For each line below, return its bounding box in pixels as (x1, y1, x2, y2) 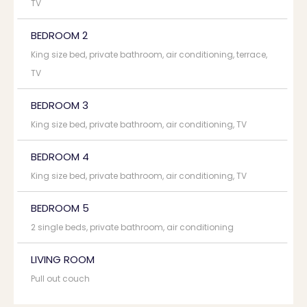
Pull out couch (31, 273, 90, 284)
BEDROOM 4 (31, 149, 89, 164)
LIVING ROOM (31, 252, 95, 267)
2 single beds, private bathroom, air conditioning (31, 221, 234, 233)
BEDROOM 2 (31, 28, 88, 42)
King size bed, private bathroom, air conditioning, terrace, (31, 49, 267, 60)
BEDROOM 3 (31, 98, 88, 112)
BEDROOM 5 (31, 201, 89, 215)
